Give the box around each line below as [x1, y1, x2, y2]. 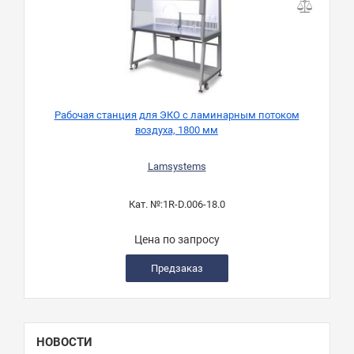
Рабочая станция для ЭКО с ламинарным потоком [54, 109, 299, 122]
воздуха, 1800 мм [135, 124, 218, 137]
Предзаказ [150, 262, 203, 275]
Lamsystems [147, 160, 206, 173]
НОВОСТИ [36, 335, 92, 350]
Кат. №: [128, 198, 163, 211]
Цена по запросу [134, 233, 220, 247]
